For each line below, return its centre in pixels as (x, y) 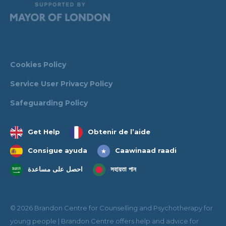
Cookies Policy (38, 64)
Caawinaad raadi (146, 150)
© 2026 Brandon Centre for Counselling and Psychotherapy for (111, 208)
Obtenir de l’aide (119, 131)
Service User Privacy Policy (61, 83)
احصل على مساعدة (55, 169)
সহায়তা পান (123, 169)
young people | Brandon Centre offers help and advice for (104, 221)
